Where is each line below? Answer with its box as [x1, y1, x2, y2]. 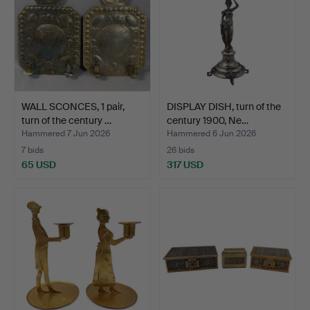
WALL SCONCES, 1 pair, [21, 100, 125, 113]
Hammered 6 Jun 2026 [167, 127, 256, 139]
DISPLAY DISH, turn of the [167, 100, 281, 113]
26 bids [167, 144, 194, 156]
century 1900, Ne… [167, 113, 248, 127]
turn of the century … [21, 113, 111, 127]
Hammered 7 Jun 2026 [21, 127, 110, 139]
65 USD [21, 158, 56, 171]
